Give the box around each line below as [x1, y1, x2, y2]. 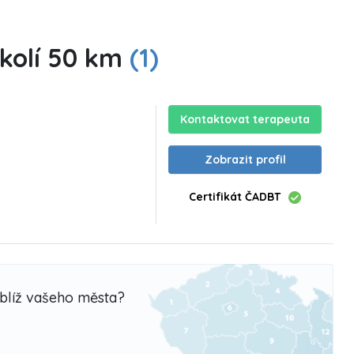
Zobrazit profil [204, 153, 286, 167]
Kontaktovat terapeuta [180, 112, 311, 126]
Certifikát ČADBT [189, 190, 281, 204]
